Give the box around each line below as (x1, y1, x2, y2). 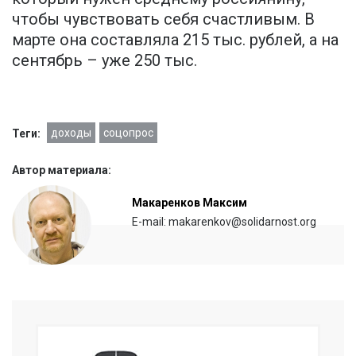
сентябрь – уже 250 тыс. (12, 51, 197, 71)
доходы (51, 126, 91, 140)
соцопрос (103, 126, 153, 140)
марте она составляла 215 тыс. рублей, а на (12, 30, 339, 50)
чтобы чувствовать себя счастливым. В (12, 10, 315, 29)
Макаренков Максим (132, 196, 247, 210)
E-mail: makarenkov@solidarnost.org (132, 215, 316, 229)
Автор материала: (12, 164, 111, 177)
